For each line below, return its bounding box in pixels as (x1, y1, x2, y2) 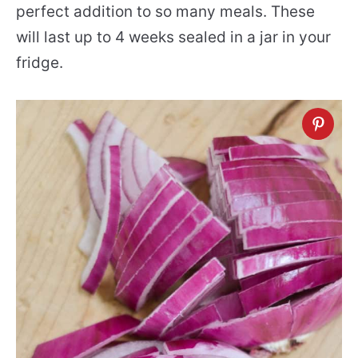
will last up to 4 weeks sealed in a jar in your (16, 28, 331, 46)
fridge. (16, 54, 63, 72)
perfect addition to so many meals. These (16, 2, 315, 21)
